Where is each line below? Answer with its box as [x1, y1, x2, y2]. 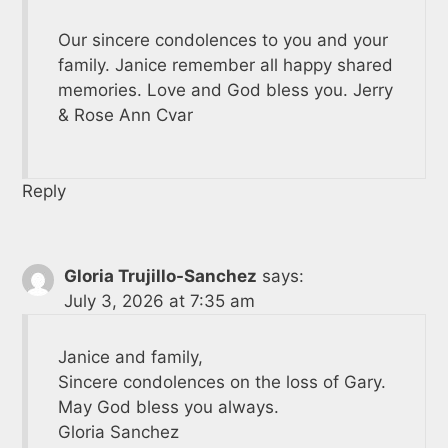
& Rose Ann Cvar [57, 104, 193, 125]
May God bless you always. [57, 396, 279, 417]
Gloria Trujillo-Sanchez [63, 265, 257, 286]
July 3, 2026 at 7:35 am [63, 290, 255, 311]
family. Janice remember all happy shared [57, 54, 393, 75]
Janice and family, [57, 346, 203, 367]
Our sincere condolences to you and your [57, 29, 388, 50]
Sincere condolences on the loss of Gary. [57, 371, 386, 392]
